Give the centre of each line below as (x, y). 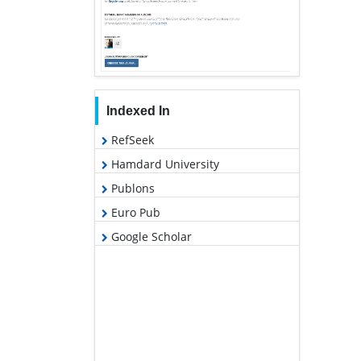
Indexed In (138, 110)
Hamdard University (164, 164)
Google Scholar (150, 236)
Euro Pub (134, 212)
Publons (131, 188)
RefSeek (131, 139)
